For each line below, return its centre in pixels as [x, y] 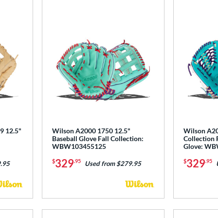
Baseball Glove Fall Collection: [98, 139]
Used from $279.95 [113, 164]
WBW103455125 [79, 146]
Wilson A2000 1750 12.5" [91, 131]
